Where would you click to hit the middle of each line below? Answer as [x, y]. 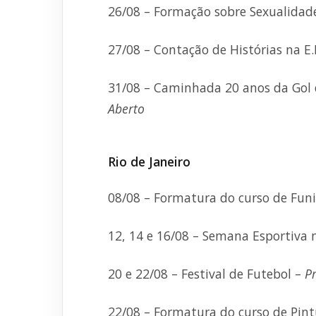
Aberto [126, 109]
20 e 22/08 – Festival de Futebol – [206, 274]
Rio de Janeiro [149, 162]
